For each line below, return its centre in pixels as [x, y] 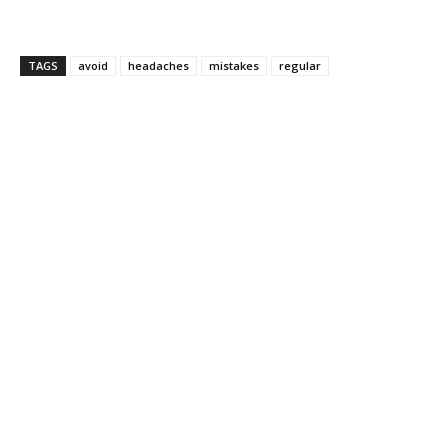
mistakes [234, 65]
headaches [158, 65]
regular [300, 65]
